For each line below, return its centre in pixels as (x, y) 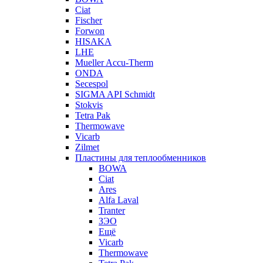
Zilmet (87, 147)
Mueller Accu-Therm (114, 63)
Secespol (92, 84)
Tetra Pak (93, 115)
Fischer (89, 20)
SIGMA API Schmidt (115, 94)
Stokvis (89, 105)
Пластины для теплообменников (141, 158)
